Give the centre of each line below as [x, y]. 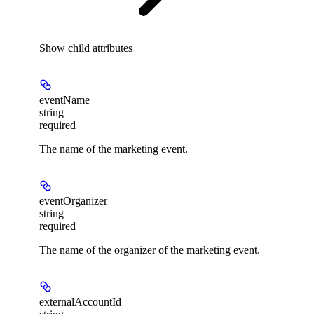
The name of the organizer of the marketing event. [150, 250]
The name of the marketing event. [114, 149]
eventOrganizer [73, 200]
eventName [64, 100]
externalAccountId [80, 301]
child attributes [100, 48]
